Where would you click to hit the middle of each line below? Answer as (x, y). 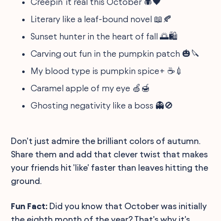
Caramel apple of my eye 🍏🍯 (91, 88)
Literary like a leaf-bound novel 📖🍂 (101, 19)
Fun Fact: (29, 206)
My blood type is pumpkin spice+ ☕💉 (107, 71)
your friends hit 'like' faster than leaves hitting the (110, 167)
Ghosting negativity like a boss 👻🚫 (102, 105)
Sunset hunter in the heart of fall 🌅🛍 (104, 36)
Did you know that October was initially (127, 206)
